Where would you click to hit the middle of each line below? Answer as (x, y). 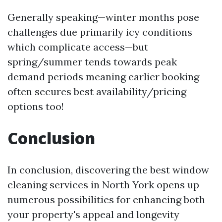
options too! (36, 106)
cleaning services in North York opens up (103, 185)
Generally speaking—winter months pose (103, 17)
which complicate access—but (78, 47)
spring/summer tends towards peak (92, 62)
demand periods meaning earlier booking (103, 77)
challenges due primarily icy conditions (100, 32)
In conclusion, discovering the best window (108, 170)
